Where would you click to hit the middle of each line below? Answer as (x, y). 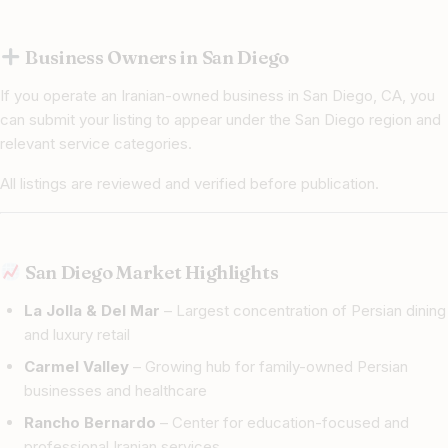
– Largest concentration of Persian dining (303, 311)
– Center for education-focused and (282, 423)
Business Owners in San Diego (155, 58)
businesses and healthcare (115, 391)
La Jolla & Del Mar (92, 311)
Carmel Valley (76, 367)
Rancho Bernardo (90, 423)
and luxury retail (77, 335)
